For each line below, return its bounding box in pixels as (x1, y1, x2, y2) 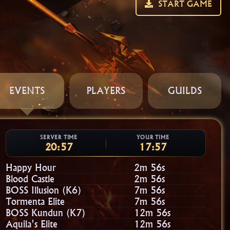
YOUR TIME (137, 134, 169, 141)
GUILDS (167, 85, 202, 97)
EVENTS (9, 85, 45, 97)
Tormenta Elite (6, 196, 65, 207)
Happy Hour (6, 162, 56, 173)
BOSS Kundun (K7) (6, 207, 86, 218)
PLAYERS (86, 85, 125, 97)
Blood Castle (6, 174, 55, 184)
